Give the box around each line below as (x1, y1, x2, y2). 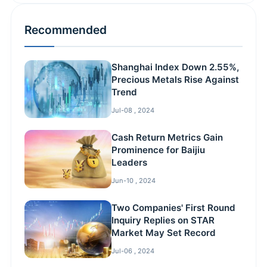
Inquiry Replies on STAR (111, 214, 215, 226)
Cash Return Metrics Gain (111, 132, 223, 144)
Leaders (111, 157, 148, 169)
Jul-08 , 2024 (111, 106, 155, 115)
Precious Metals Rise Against (111, 74, 240, 86)
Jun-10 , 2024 (111, 176, 156, 185)
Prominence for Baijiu (111, 144, 206, 156)
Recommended (24, 22, 107, 37)
